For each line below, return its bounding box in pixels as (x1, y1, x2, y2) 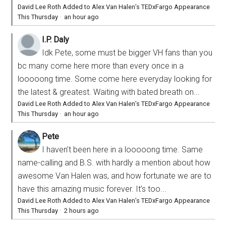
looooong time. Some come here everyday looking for (18, 74, 212, 84)
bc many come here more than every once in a (18, 61, 184, 71)
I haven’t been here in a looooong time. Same (42, 144, 203, 154)
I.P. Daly (42, 34, 70, 44)
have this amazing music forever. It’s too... (18, 184, 167, 194)
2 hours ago (64, 206, 99, 214)
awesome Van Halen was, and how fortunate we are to (18, 171, 212, 181)
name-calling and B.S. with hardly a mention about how (18, 157, 211, 167)
